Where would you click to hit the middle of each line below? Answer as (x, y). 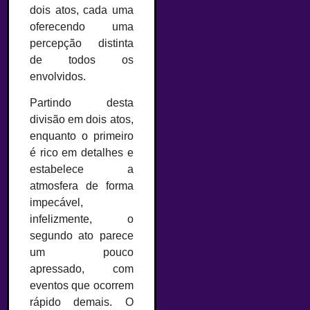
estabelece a (82, 170)
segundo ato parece (82, 236)
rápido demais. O (82, 302)
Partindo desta (82, 103)
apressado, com (82, 269)
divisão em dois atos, (82, 120)
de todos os (82, 60)
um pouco (82, 253)
